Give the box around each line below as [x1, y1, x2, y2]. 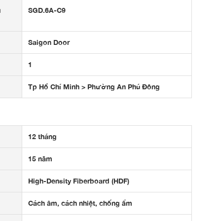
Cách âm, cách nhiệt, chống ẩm [28, 199, 132, 207]
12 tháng [28, 132, 57, 141]
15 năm [28, 154, 52, 163]
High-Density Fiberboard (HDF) [28, 177, 129, 185]
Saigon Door [28, 38, 70, 46]
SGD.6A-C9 [28, 6, 66, 14]
